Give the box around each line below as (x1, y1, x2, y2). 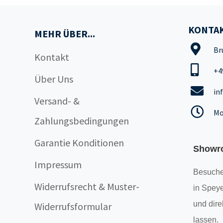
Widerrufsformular (34, 200, 111, 213)
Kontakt (34, 51, 69, 63)
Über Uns (34, 73, 73, 85)
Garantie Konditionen (34, 136, 124, 149)
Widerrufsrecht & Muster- (34, 180, 139, 193)
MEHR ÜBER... (34, 27, 95, 40)
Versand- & (34, 95, 80, 107)
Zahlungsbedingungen (34, 114, 129, 127)
